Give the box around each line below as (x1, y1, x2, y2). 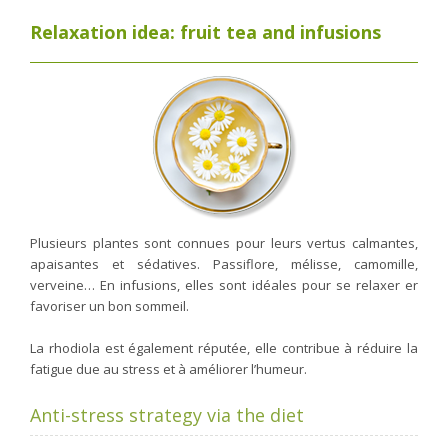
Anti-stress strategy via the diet (30, 403, 304, 427)
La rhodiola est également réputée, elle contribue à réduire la (30, 339, 418, 357)
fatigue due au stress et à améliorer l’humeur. (30, 360, 307, 378)
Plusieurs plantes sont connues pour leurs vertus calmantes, (30, 234, 418, 252)
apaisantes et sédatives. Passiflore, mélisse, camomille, (30, 255, 418, 273)
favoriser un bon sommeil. (30, 297, 189, 315)
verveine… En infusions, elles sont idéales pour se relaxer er (30, 276, 418, 294)
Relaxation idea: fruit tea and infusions (30, 20, 381, 44)
